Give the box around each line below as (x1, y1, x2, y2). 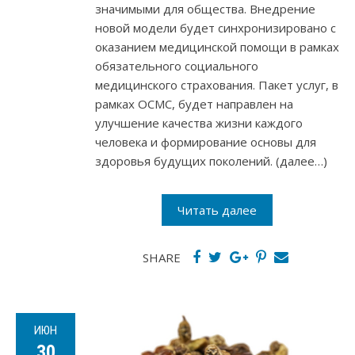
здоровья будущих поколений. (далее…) (95, 152, 327, 169)
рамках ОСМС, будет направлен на (95, 95, 293, 112)
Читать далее (177, 201, 257, 218)
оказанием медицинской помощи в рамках (95, 38, 339, 55)
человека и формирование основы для (95, 133, 316, 150)
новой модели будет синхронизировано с (95, 19, 336, 36)
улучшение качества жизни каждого (95, 114, 303, 131)
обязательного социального (95, 57, 258, 74)
